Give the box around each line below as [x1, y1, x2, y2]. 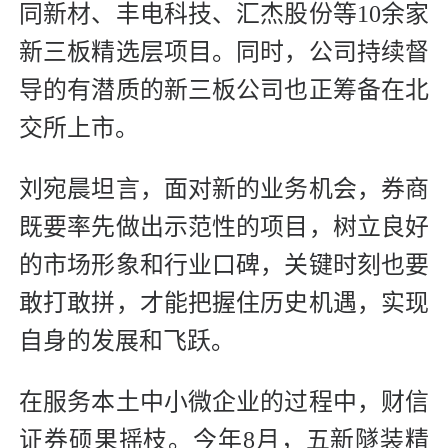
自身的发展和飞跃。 [19, 327, 235, 354]
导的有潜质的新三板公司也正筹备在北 [19, 76, 429, 103]
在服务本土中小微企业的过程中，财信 [19, 388, 429, 415]
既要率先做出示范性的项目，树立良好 [19, 213, 429, 240]
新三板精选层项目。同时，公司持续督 [19, 38, 429, 65]
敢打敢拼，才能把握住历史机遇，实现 [19, 289, 429, 316]
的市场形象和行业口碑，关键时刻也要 [19, 251, 429, 278]
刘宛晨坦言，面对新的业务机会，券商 [19, 175, 429, 202]
